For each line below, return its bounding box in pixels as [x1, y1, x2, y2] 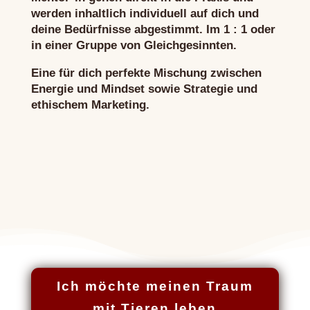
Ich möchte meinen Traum [56, 279, 253, 293]
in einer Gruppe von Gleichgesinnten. [30, 39, 237, 52]
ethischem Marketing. [30, 98, 149, 111]
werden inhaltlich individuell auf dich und [30, 7, 259, 20]
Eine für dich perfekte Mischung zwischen [30, 66, 262, 80]
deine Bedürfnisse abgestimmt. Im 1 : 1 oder [30, 23, 275, 36]
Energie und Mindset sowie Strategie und [30, 82, 257, 95]
